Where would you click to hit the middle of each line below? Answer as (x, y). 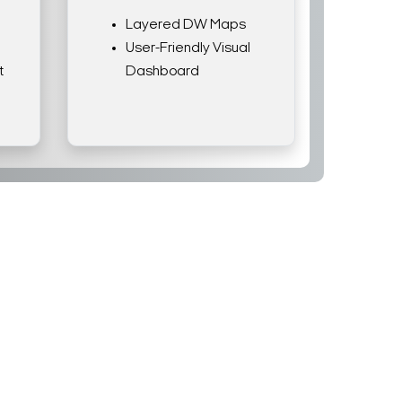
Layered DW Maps (186, 25)
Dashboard (162, 71)
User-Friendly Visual (188, 48)
